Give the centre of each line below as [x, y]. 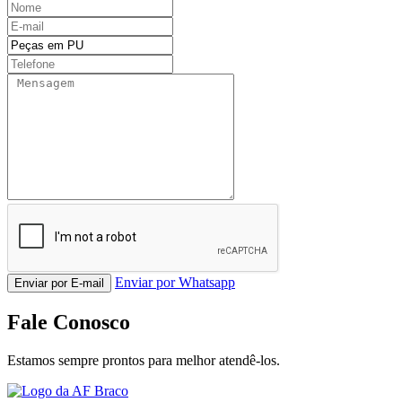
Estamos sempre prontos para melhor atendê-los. [144, 360]
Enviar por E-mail [59, 283]
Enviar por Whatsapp [175, 282]
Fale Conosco [69, 322]
